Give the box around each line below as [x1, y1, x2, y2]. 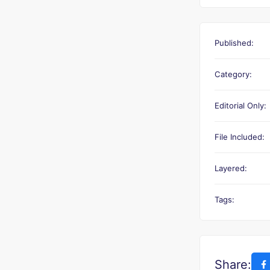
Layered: [215, 163, 247, 173]
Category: [215, 69, 252, 79]
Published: [215, 38, 254, 48]
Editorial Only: [215, 101, 266, 110]
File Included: [215, 132, 265, 142]
